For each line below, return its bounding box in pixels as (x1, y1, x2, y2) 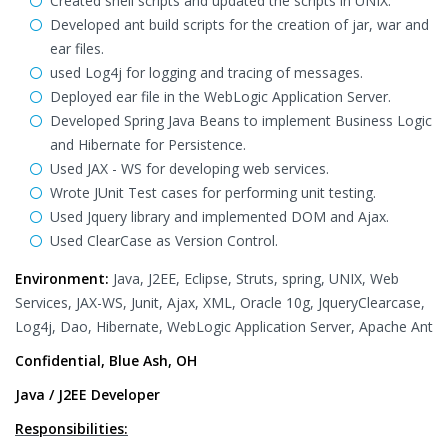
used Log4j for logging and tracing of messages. (50, 63, 363, 82)
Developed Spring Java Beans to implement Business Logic (50, 111, 432, 130)
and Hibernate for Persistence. (50, 135, 246, 154)
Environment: (15, 269, 109, 288)
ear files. (50, 39, 104, 58)
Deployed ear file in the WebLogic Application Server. (50, 87, 391, 106)
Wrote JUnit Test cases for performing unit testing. (50, 183, 376, 202)
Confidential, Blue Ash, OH (15, 351, 197, 370)
